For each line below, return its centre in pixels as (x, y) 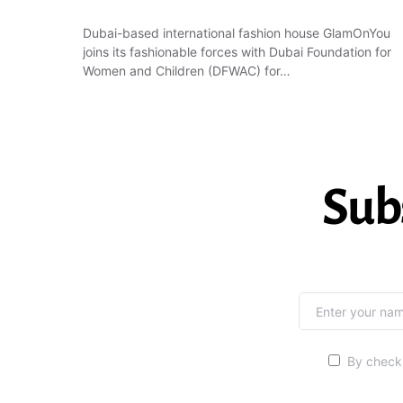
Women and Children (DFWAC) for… (187, 71)
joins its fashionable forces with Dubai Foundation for (237, 52)
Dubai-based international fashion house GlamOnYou (237, 33)
